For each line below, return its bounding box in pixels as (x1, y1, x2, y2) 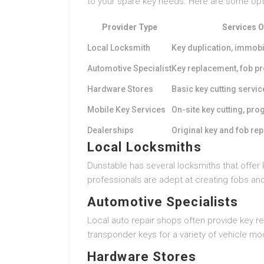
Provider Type (101, 22, 157, 32)
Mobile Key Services (87, 105, 166, 114)
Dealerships (87, 126, 134, 135)
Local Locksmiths (87, 140, 202, 154)
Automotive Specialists (87, 194, 239, 209)
